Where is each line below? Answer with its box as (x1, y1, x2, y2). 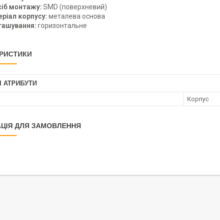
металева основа (49, 12, 105, 21)
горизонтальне (36, 22, 87, 30)
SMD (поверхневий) (42, 3, 107, 11)
